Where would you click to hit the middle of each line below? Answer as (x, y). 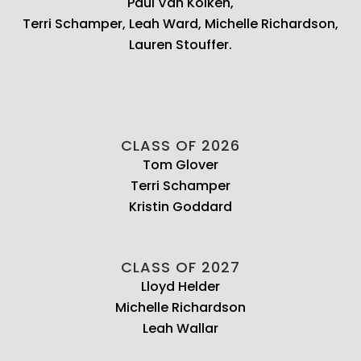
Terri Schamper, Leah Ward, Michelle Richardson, (180, 23)
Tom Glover (180, 164)
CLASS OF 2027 (180, 267)
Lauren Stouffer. (180, 44)
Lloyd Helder (180, 286)
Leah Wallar (180, 328)
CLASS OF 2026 (180, 145)
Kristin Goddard (180, 206)
